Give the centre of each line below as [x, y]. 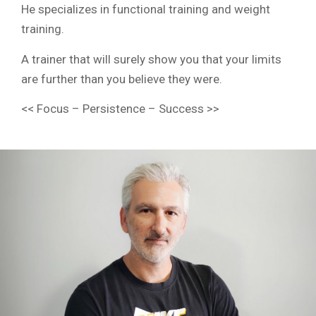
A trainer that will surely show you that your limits [151, 59]
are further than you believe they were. [122, 79]
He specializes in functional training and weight [146, 10]
